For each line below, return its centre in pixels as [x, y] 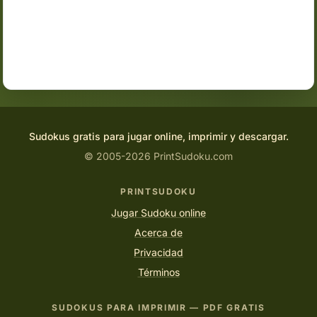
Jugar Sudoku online [158, 213]
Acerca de [158, 232]
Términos [158, 272]
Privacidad [158, 252]
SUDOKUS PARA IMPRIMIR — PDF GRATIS [158, 307]
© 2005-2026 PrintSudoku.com [158, 156]
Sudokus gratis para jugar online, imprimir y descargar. [158, 136]
